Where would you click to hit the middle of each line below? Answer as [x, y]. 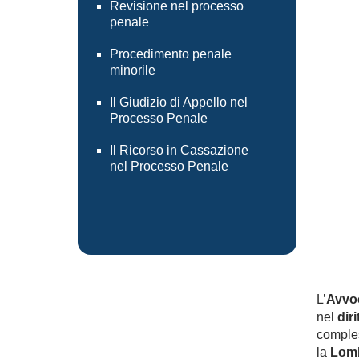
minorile [133, 70]
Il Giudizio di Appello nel [179, 102]
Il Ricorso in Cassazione [179, 150]
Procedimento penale [171, 54]
